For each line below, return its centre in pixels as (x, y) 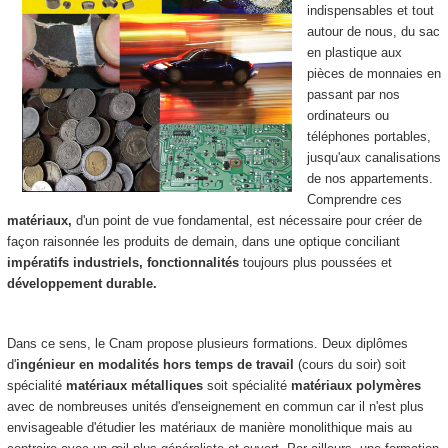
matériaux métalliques (134, 386)
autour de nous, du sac (373, 32)
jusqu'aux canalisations (373, 158)
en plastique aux (354, 53)
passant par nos (353, 95)
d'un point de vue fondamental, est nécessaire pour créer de (246, 221)
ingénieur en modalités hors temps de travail (154, 365)
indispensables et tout (370, 11)
